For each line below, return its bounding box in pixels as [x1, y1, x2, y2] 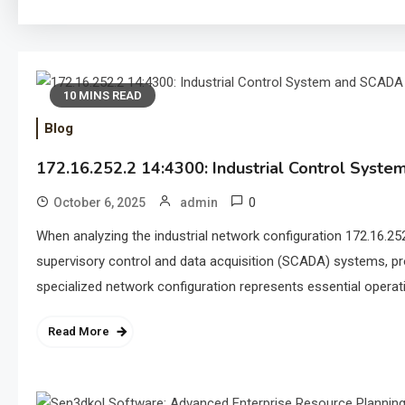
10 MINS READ [63, 89, 142, 103]
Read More [48, 324, 109, 338]
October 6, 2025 [53, 194, 146, 210]
